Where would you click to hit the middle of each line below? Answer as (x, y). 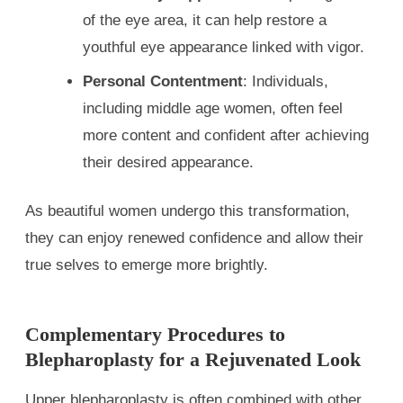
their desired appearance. (168, 162)
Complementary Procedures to (155, 334)
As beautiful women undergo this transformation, (188, 210)
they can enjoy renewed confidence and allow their (194, 237)
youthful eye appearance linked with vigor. (224, 47)
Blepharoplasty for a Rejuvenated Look (193, 359)
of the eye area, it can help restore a (205, 20)
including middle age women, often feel (213, 108)
